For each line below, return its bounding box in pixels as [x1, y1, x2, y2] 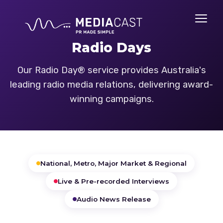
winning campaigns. [69, 94, 154, 105]
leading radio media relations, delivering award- [10, 79, 213, 90]
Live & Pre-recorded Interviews [58, 177, 169, 185]
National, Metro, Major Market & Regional [40, 159, 187, 167]
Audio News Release [76, 195, 151, 203]
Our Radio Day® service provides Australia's [17, 65, 206, 76]
